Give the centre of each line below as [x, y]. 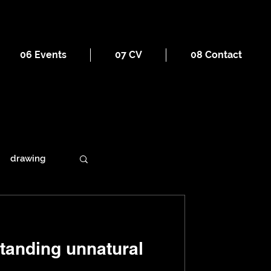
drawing [28, 158]
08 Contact [216, 55]
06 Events [43, 55]
